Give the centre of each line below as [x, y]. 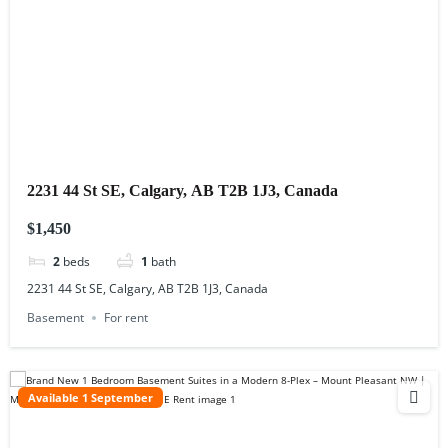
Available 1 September [90, 398]
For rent [126, 318]
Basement [56, 318]
